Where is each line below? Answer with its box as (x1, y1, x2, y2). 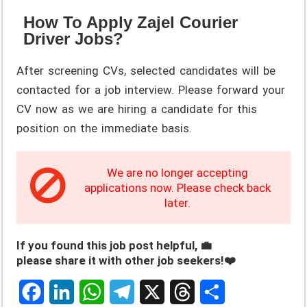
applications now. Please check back (84, 180, 271, 195)
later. (164, 195, 191, 210)
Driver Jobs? (23, 29, 124, 48)
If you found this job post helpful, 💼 (16, 238, 212, 252)
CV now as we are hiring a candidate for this (16, 101, 258, 116)
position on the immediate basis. (16, 121, 193, 135)
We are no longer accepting (106, 165, 248, 180)
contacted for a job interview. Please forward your (16, 82, 286, 97)
